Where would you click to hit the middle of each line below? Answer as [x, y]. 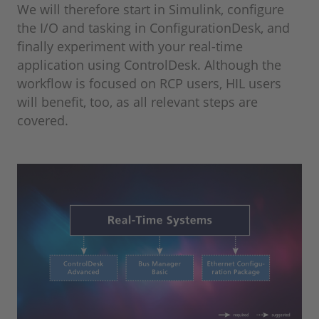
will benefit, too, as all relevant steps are [137, 102]
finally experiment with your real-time [130, 47]
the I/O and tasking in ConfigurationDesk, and [153, 28]
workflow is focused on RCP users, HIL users [149, 84]
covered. [43, 121]
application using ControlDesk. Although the [149, 65]
